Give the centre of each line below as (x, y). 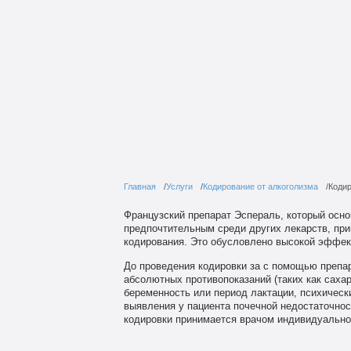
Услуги (179, 186)
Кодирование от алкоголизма (260, 186)
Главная (139, 186)
